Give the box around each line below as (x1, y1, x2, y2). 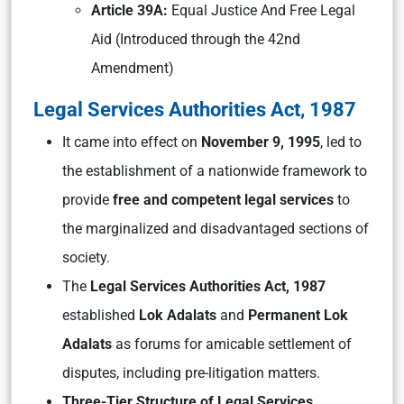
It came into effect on (62, 133, 201, 151)
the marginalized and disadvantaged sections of (62, 220, 369, 237)
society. (62, 249, 110, 266)
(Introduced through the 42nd (115, 31, 300, 48)
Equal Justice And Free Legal (168, 2, 355, 19)
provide (62, 191, 113, 208)
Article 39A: (91, 2, 168, 19)
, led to (320, 133, 362, 151)
